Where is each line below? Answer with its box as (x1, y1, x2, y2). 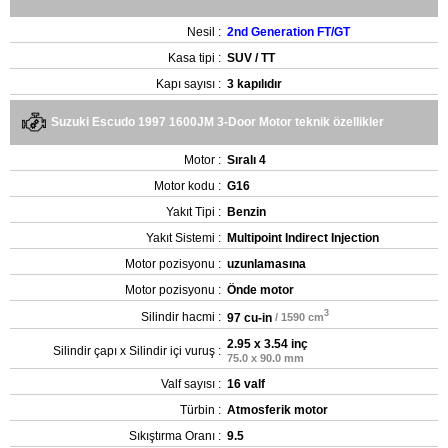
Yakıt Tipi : (166, 204, 221, 219)
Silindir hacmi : (141, 309, 221, 324)
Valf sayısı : (161, 376, 221, 391)
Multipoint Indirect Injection (227, 230, 379, 245)
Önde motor (227, 282, 294, 297)
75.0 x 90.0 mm (227, 351, 304, 364)
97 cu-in (227, 310, 272, 325)
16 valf (227, 376, 265, 391)
